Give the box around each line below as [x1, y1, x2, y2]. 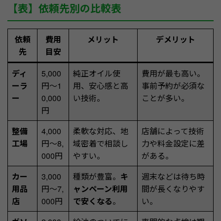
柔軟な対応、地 [73, 125, 128, 137]
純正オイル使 [73, 67, 120, 79]
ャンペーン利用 [73, 183, 128, 194]
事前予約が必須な [142, 79, 205, 91]
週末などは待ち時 [142, 170, 205, 182]
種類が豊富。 [73, 170, 120, 182]
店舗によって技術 [142, 125, 204, 137]
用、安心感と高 [73, 79, 128, 91]
